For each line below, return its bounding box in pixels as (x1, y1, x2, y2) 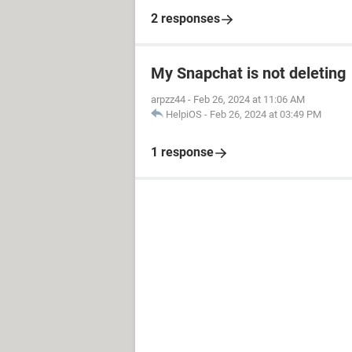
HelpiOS (166, 108, 202, 120)
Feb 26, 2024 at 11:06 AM (193, 93, 305, 105)
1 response (151, 145, 214, 159)
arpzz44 (151, 93, 185, 105)
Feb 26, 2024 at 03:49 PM (210, 108, 321, 120)
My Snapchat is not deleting (151, 64, 346, 82)
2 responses (151, 11, 220, 26)
